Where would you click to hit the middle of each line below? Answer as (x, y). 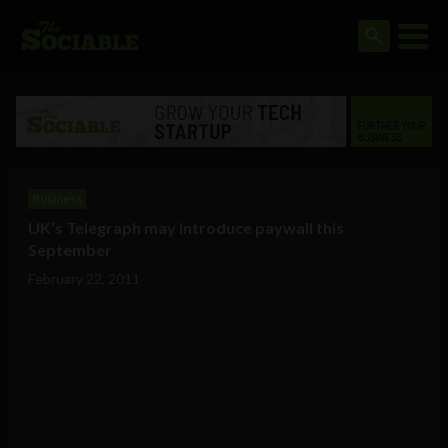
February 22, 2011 (84, 279)
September (70, 250)
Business (57, 199)
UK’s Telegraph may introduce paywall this (186, 228)
